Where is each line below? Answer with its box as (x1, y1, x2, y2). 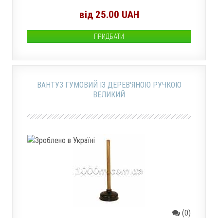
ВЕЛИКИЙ (93, 90, 125, 99)
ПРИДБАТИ (94, 33, 124, 40)
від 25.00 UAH (79, 9, 139, 20)
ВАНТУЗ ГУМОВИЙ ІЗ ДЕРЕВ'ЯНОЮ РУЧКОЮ (36, 80, 182, 90)
